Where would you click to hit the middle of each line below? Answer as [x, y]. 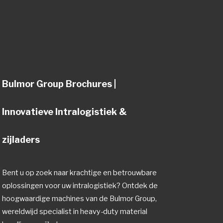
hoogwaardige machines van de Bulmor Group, [80, 198]
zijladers [21, 139]
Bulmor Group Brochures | [59, 84]
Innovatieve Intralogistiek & [65, 111]
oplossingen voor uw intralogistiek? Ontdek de [80, 185]
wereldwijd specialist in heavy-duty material [75, 211]
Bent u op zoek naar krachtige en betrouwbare [80, 172]
